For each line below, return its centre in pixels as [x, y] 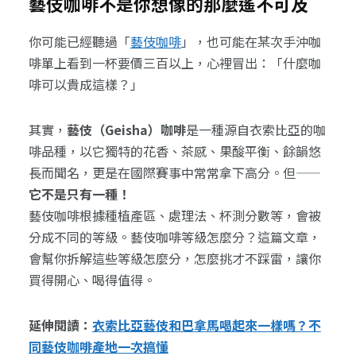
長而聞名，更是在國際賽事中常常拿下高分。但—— [174, 173]
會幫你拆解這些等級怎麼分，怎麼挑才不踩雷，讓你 [174, 259]
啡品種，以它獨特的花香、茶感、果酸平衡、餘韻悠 [174, 151]
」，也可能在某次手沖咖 [251, 42]
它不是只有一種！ [79, 194]
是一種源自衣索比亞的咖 [255, 130]
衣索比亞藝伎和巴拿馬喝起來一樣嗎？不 [206, 325]
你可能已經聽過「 [79, 42]
